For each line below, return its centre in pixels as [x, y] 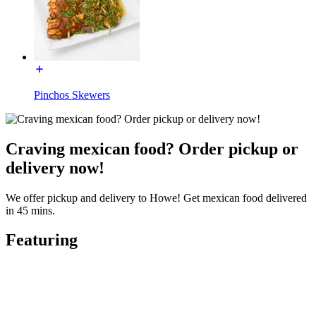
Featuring [42, 240]
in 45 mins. [30, 210]
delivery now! [55, 168]
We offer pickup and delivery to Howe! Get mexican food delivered [156, 197]
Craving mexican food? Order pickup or [152, 148]
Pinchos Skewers [72, 95]
